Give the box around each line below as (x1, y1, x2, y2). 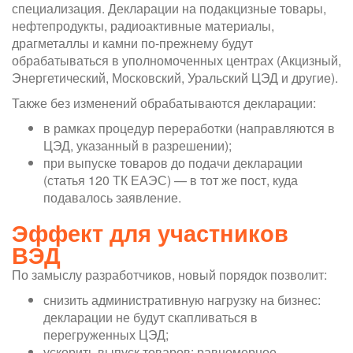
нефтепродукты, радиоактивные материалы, (12, 16, 274, 35)
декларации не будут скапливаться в (43, 307, 258, 326)
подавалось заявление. (43, 188, 181, 206)
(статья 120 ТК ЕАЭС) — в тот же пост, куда (43, 170, 298, 189)
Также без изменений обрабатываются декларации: (12, 93, 316, 112)
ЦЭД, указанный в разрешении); (43, 136, 232, 154)
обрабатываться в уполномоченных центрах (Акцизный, (12, 50, 341, 69)
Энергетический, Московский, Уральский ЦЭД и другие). (12, 68, 338, 87)
